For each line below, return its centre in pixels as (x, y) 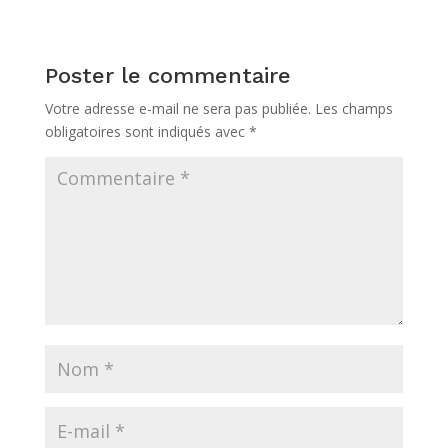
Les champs (353, 108)
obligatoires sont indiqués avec (146, 131)
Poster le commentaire (167, 75)
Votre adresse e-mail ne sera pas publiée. (177, 108)
